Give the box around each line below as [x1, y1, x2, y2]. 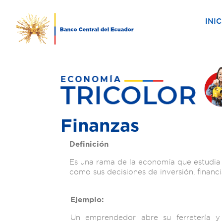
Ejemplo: [70, 195, 104, 204]
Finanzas [60, 114, 139, 135]
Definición [69, 139, 109, 148]
